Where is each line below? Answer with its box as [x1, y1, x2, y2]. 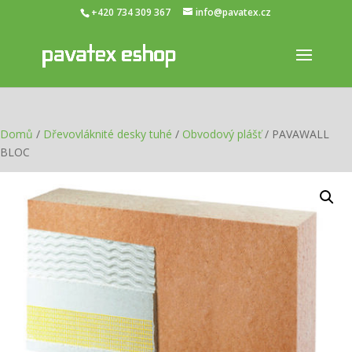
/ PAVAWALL [262, 126, 329, 141]
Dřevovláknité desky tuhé [43, 126, 172, 141]
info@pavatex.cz [196, 5, 272, 19]
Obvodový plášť [182, 126, 262, 141]
